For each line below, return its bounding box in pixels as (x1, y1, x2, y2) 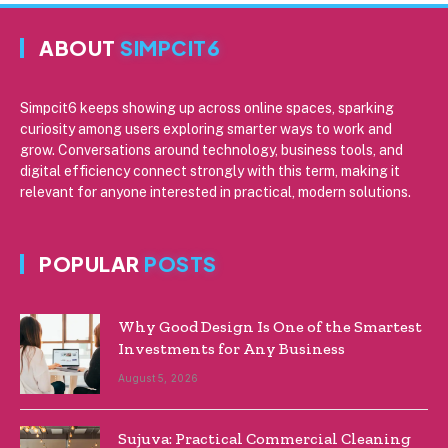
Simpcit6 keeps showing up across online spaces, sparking (20, 99, 394, 116)
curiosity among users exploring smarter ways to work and (20, 120, 392, 137)
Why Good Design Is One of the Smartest (118, 316, 422, 336)
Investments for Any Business (118, 338, 345, 358)
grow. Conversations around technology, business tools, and (20, 141, 403, 158)
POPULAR (39, 250, 144, 276)
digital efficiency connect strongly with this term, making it (20, 162, 400, 179)
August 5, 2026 (118, 371, 199, 384)
